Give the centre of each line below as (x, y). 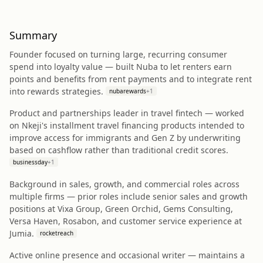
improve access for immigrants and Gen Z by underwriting (125, 138)
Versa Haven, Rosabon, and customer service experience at (126, 221)
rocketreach (57, 233)
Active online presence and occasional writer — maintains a (127, 255)
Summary (33, 35)
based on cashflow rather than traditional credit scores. (119, 150)
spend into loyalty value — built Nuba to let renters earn (121, 67)
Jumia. (22, 233)
